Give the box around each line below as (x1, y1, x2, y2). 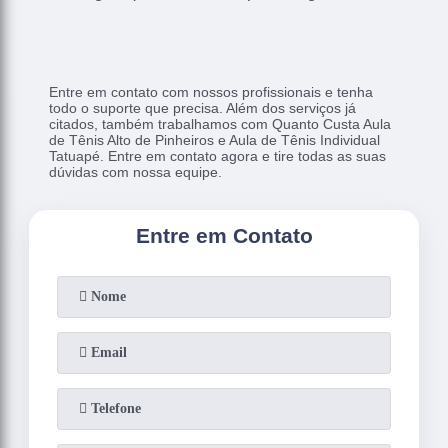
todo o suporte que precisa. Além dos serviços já (49, 99, 357, 116)
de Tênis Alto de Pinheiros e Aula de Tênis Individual (49, 131, 381, 148)
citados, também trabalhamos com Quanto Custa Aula (49, 115, 392, 132)
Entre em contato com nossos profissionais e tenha (49, 83, 374, 100)
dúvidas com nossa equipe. (49, 163, 223, 180)
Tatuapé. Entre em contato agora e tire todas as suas (49, 147, 387, 164)
